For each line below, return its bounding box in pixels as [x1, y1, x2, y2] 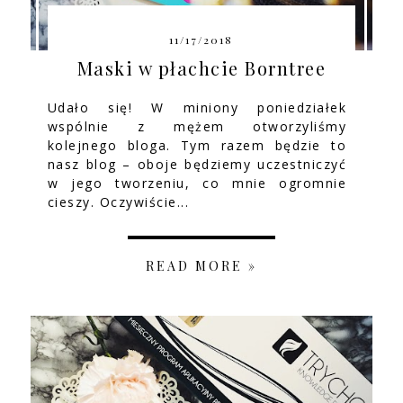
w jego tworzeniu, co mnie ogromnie [47, 174, 347, 192]
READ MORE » [145, 256, 257, 274]
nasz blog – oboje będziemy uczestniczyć [47, 155, 347, 173]
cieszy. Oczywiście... [47, 193, 190, 210]
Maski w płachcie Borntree [76, 55, 327, 80]
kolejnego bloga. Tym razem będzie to [47, 136, 347, 154]
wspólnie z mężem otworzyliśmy [47, 117, 347, 135]
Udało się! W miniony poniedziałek [47, 98, 347, 116]
